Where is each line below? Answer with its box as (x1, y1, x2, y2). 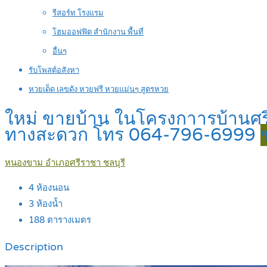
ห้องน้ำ (34, 198, 63, 210)
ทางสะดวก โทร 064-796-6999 (5, 124, 260, 147)
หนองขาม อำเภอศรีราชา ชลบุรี (5, 157, 125, 169)
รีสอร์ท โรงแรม (52, 8, 104, 18)
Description (5, 240, 63, 253)
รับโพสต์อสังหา (29, 66, 79, 75)
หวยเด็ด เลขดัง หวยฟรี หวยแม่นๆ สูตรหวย (29, 85, 169, 94)
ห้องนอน (34, 182, 69, 194)
